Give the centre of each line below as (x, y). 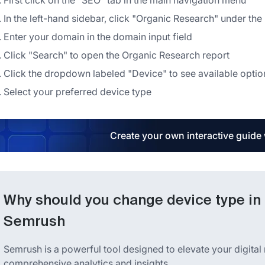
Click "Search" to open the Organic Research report (117, 55)
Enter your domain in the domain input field (98, 37)
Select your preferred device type (77, 92)
